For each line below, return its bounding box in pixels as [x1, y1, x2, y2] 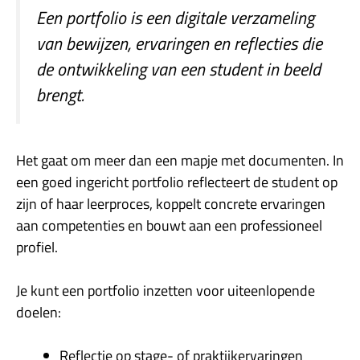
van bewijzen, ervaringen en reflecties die [36, 30, 322, 56]
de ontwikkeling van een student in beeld [36, 55, 321, 82]
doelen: [16, 301, 61, 323]
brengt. [36, 81, 84, 108]
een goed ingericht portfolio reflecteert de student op [16, 170, 337, 193]
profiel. [16, 235, 58, 258]
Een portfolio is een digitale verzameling [36, 4, 314, 31]
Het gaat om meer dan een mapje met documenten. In [16, 149, 344, 171]
